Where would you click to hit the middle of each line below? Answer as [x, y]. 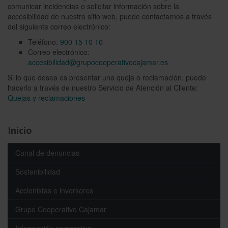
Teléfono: [44, 42]
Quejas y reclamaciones [46, 98]
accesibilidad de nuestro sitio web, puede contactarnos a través [110, 16]
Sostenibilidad [38, 172]
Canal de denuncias [47, 153]
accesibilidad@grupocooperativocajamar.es [98, 62]
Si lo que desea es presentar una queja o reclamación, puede [107, 77]
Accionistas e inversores [54, 190]
